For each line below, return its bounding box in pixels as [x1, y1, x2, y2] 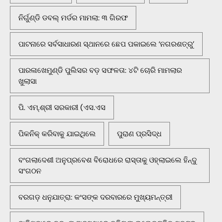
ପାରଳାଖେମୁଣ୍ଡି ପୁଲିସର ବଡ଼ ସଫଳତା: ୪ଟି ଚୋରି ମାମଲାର [18, 65, 182, 76]
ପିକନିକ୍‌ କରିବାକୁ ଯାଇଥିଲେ [18, 129, 96, 139]
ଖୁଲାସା [18, 76, 37, 87]
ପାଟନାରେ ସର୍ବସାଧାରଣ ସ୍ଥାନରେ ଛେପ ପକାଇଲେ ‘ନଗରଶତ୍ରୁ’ [18, 39, 194, 50]
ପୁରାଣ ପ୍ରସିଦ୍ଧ [117, 129, 162, 139]
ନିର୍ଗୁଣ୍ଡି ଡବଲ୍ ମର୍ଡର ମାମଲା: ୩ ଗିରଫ [18, 13, 128, 23]
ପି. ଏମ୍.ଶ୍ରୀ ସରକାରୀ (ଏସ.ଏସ [18, 103, 106, 113]
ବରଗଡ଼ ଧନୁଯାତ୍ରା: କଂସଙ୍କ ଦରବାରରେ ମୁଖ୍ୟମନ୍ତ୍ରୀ [18, 192, 172, 203]
